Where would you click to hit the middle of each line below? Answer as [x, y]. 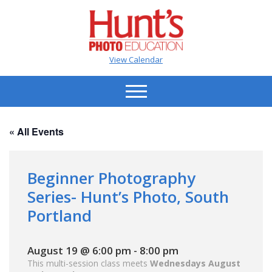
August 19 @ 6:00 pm [79, 250]
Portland [59, 215]
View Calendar [136, 59]
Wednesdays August [195, 263]
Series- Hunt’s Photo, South [128, 196]
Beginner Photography [111, 178]
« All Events [36, 131]
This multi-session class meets [89, 263]
